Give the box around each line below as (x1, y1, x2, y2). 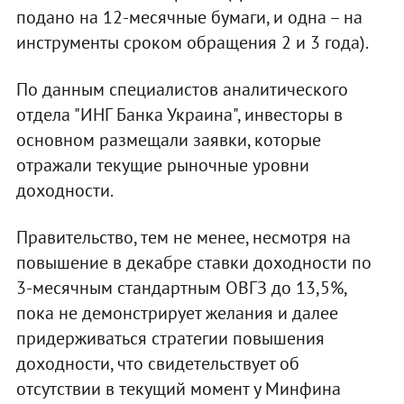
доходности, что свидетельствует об (15, 352, 299, 376)
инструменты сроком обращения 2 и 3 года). (15, 31, 369, 55)
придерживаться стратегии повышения (15, 326, 325, 351)
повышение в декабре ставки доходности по (15, 251, 372, 275)
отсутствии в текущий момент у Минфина (15, 377, 341, 401)
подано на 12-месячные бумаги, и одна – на (15, 5, 363, 30)
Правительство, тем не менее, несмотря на (15, 225, 351, 250)
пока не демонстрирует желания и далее (15, 301, 338, 326)
